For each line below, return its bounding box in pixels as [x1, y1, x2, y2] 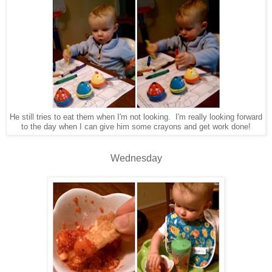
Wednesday [110, 152, 162, 163]
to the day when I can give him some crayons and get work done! [21, 122, 251, 131]
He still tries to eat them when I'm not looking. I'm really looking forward [10, 112, 262, 121]
